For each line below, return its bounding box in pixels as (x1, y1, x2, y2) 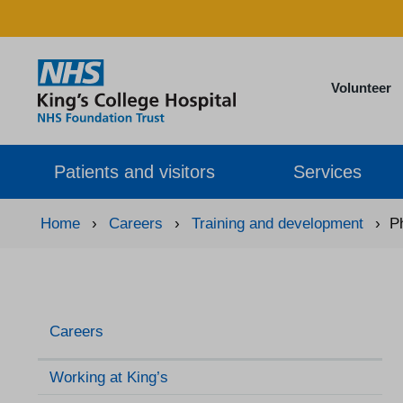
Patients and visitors (54, 161, 215, 182)
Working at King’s (49, 369, 168, 386)
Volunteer (330, 80, 391, 95)
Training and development (192, 215, 363, 232)
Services (293, 161, 363, 182)
